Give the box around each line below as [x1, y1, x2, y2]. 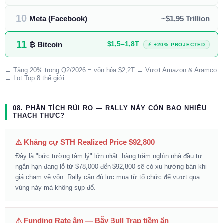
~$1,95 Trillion [161, 14, 210, 23]
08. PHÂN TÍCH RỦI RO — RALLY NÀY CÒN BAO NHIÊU [13, 104, 207, 112]
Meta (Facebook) [29, 14, 87, 23]
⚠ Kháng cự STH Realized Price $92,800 [15, 138, 155, 147]
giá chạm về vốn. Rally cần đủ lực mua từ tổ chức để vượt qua [15, 173, 200, 181]
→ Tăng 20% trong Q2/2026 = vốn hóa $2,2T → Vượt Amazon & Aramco [5, 66, 217, 74]
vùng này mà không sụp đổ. [15, 184, 96, 192]
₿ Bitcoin [29, 40, 62, 49]
